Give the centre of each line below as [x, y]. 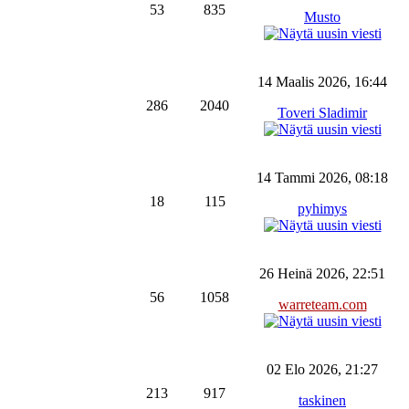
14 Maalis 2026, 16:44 [322, 81]
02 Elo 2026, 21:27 [322, 369]
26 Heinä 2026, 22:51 [322, 273]
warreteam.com [322, 304]
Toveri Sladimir [322, 112]
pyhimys [322, 208]
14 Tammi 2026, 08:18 [322, 177]
